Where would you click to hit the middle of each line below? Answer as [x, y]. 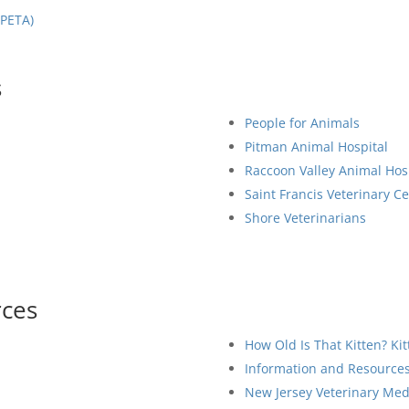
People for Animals [302, 123]
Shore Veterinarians [305, 218]
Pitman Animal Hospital [316, 147]
